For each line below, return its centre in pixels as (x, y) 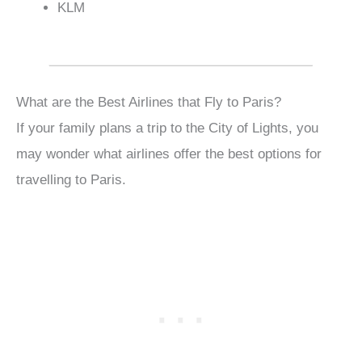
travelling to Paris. (71, 180)
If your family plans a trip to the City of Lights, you (167, 128)
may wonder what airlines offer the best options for (169, 154)
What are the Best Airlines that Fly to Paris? (149, 103)
